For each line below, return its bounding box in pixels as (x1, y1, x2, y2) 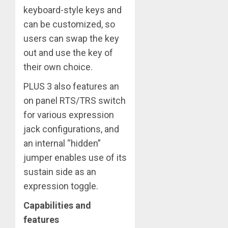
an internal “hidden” (23, 137, 101, 149)
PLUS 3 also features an (23, 80, 119, 92)
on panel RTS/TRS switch (23, 95, 126, 106)
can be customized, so (23, 18, 115, 30)
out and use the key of (23, 47, 113, 58)
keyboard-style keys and (23, 4, 122, 15)
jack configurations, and (23, 123, 119, 134)
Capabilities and (23, 199, 91, 211)
